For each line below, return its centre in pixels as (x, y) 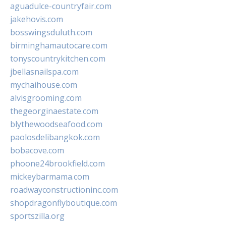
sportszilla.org (37, 216)
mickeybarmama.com (50, 177)
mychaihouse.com (44, 85)
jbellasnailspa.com (44, 72)
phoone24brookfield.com (58, 164)
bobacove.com (37, 151)
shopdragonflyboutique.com (64, 203)
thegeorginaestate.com (54, 111)
